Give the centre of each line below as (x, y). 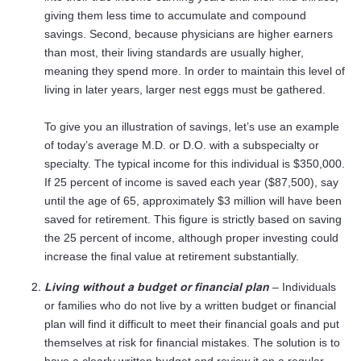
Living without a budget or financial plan (157, 287)
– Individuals (303, 287)
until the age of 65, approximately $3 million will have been (193, 201)
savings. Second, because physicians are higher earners (189, 34)
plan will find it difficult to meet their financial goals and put (192, 324)
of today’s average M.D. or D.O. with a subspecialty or (182, 145)
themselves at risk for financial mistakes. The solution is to (192, 343)
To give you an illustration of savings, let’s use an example (192, 127)
